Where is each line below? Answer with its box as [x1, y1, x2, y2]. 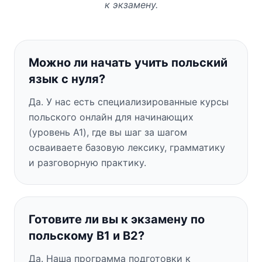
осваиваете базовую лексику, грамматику [29, 141, 225, 153]
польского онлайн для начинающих [29, 111, 194, 123]
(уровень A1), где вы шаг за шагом [29, 126, 187, 138]
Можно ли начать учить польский [29, 55, 227, 70]
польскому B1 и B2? [29, 228, 144, 243]
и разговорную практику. [29, 156, 146, 168]
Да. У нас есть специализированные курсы [29, 95, 229, 108]
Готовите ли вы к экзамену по [29, 212, 205, 226]
